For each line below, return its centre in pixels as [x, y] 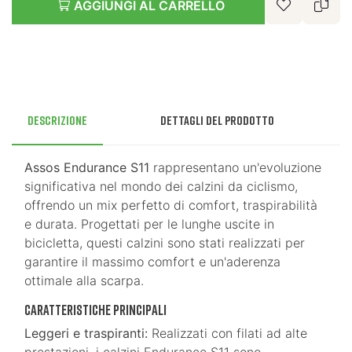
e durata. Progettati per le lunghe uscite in [149, 224]
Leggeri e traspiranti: [86, 334]
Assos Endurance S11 [87, 168]
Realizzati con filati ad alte [227, 334]
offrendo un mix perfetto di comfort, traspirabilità [171, 205]
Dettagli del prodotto [218, 121]
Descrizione [57, 121]
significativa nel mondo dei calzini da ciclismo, [161, 187]
